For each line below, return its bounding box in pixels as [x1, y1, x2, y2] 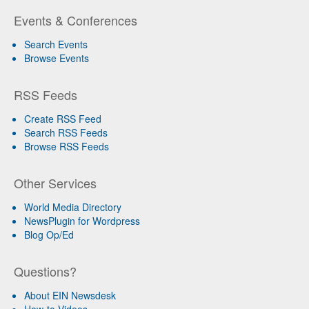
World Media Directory [24, 199, 121, 214]
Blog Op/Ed [24, 227, 74, 241]
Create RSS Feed [24, 111, 101, 126]
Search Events [24, 37, 88, 51]
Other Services [14, 173, 97, 192]
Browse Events [24, 50, 89, 65]
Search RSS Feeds [24, 125, 108, 139]
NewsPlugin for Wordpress [24, 213, 140, 228]
